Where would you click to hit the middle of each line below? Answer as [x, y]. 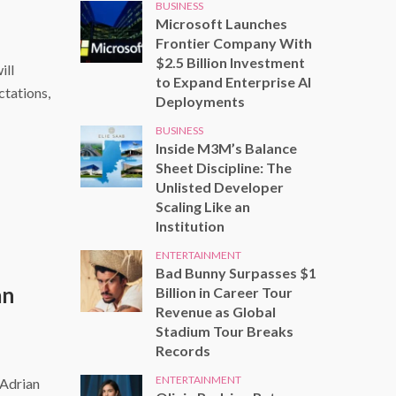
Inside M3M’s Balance [226, 148]
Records [183, 350]
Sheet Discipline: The [224, 167]
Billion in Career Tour [224, 292]
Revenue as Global [216, 311]
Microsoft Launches [221, 23]
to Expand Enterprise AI [233, 81]
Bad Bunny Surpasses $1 [236, 272]
